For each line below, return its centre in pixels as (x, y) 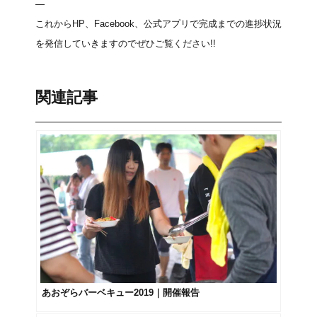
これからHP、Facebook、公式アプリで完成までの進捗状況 (158, 24)
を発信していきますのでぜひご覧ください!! (126, 44)
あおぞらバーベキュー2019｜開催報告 (121, 293)
